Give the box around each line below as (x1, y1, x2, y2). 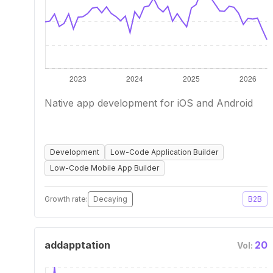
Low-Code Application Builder (110, 147, 218, 157)
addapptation (44, 239, 110, 251)
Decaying (93, 194, 127, 204)
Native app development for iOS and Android (44, 97, 253, 109)
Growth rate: (44, 194, 88, 204)
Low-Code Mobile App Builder (50, 163, 159, 172)
